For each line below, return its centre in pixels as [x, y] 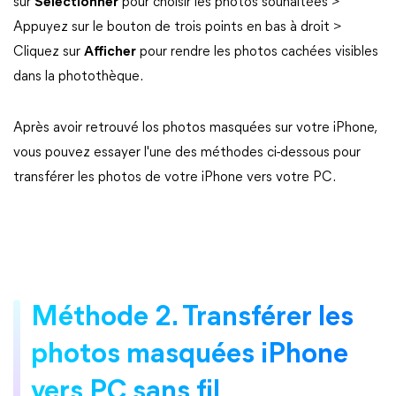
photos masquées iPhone [190, 355]
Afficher [110, 52]
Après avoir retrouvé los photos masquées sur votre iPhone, [194, 128]
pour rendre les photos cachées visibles [257, 52]
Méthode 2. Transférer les [192, 318]
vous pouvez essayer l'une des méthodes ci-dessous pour [187, 153]
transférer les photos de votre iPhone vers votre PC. [175, 178]
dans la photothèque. [78, 77]
